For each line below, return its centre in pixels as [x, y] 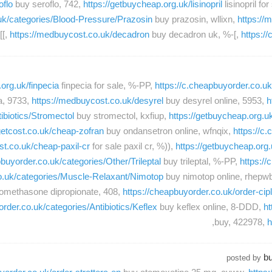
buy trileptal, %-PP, [200, 161]
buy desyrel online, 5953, [215, 100]
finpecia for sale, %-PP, [107, 85]
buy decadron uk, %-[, [195, 35]
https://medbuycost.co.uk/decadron [80, 35]
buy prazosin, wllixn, [195, 19]
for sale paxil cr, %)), [133, 146]
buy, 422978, [241, 222]
